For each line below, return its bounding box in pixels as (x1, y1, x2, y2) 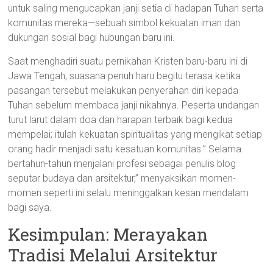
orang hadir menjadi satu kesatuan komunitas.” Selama (8, 143, 242, 155)
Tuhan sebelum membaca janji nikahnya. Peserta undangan (8, 99, 260, 111)
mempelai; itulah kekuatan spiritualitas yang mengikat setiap (8, 129, 263, 140)
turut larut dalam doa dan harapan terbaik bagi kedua (8, 114, 233, 126)
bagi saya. (8, 202, 52, 213)
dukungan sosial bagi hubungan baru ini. (8, 32, 175, 43)
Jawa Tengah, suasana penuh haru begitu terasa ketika (8, 70, 241, 82)
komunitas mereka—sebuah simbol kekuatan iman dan (8, 17, 241, 29)
